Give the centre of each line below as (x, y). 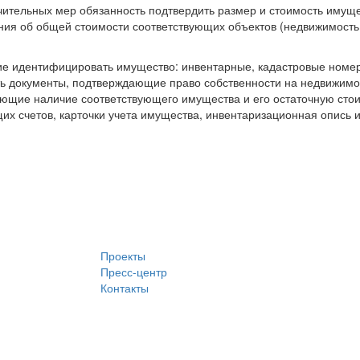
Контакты (124, 288)
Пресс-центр (133, 272)
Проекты (123, 256)
